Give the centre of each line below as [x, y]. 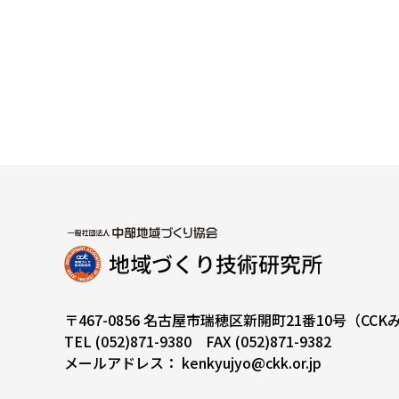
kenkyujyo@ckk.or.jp [252, 363]
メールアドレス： [123, 363]
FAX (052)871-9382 [261, 342]
